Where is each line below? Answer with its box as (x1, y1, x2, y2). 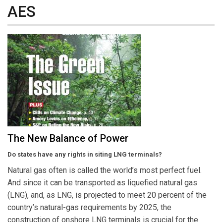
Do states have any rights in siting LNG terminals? (7, 151, 162, 159)
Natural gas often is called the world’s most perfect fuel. (7, 166, 202, 175)
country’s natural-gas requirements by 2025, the (7, 203, 171, 213)
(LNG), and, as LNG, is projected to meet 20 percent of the (7, 190, 207, 200)
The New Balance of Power (7, 132, 128, 145)
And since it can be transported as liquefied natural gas (7, 178, 197, 188)
